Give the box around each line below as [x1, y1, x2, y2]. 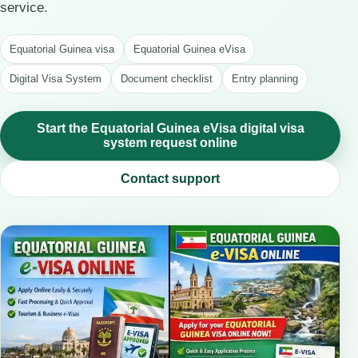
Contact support [121, 172, 220, 185]
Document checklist [121, 73, 213, 85]
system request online [103, 136, 237, 149]
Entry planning [232, 73, 298, 85]
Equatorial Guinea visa [10, 43, 114, 55]
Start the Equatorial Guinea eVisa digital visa [36, 121, 304, 135]
